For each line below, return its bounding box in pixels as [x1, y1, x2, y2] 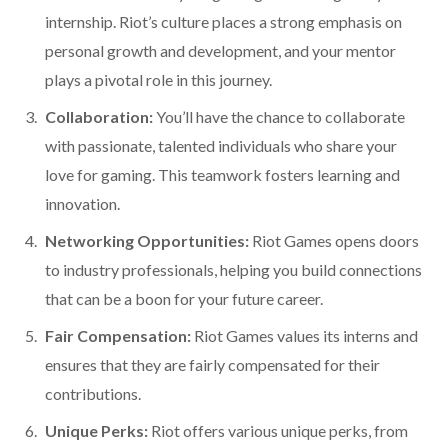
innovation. [45, 194, 120, 214]
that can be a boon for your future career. [45, 289, 323, 309]
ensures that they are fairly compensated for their [45, 355, 380, 375]
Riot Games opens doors [249, 231, 419, 251]
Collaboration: [45, 107, 153, 127]
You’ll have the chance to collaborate [153, 107, 405, 127]
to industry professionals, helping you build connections [45, 260, 422, 280]
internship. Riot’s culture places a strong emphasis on [45, 12, 402, 32]
